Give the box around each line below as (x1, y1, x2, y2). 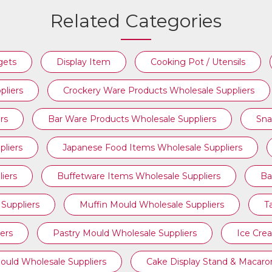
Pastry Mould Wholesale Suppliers (52, 228, 197, 239)
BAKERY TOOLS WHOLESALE (67, 51, 205, 63)
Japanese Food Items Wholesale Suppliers (63, 142, 242, 153)
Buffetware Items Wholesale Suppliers (57, 171, 220, 182)
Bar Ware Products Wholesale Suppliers (48, 114, 216, 124)
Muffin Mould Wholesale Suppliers (80, 199, 224, 210)
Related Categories (50, 10, 222, 32)
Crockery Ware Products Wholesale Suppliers (63, 85, 254, 96)
